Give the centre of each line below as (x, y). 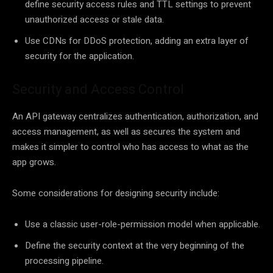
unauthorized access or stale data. (94, 20)
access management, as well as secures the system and (126, 132)
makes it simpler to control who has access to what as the (130, 147)
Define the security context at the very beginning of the (135, 246)
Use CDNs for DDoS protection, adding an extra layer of (137, 41)
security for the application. (80, 56)
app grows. (34, 162)
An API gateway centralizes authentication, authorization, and (135, 117)
